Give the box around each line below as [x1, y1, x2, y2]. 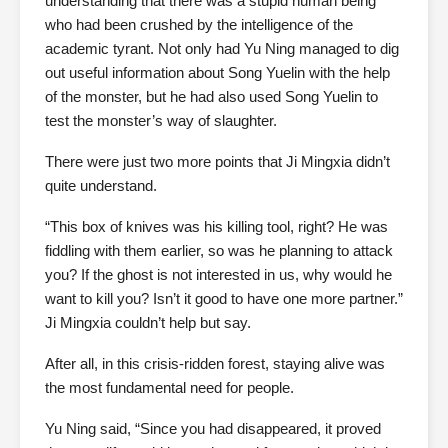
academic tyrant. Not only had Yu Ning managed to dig [45, 40, 399, 57]
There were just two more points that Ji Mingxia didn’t [45, 153, 390, 170]
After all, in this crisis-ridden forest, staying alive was [45, 355, 385, 372]
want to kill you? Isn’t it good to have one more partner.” [45, 290, 403, 307]
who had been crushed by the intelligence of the [45, 16, 353, 33]
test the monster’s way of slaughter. [45, 112, 277, 129]
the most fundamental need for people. [45, 379, 294, 396]
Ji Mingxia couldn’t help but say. [45, 314, 251, 331]
